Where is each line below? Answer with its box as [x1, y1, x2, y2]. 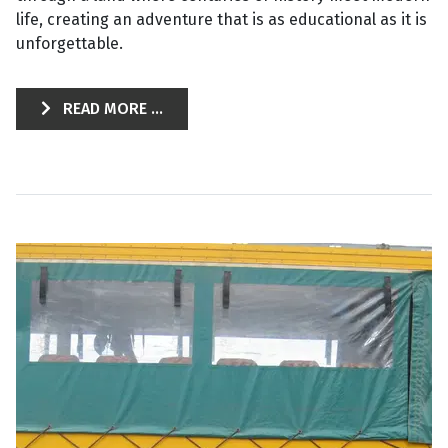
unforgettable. [16, 34, 123, 53]
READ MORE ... [59, 99, 163, 118]
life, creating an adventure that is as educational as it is [16, 10, 427, 29]
